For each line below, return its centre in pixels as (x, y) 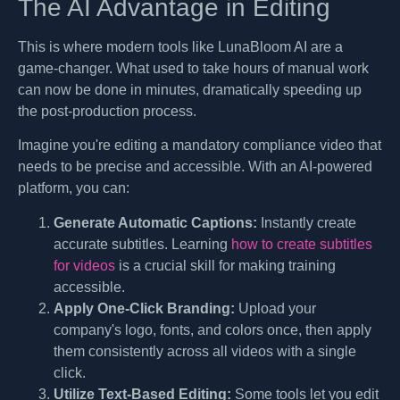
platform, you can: (74, 188)
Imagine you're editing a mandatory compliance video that (200, 146)
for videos (84, 265)
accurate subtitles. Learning (142, 244)
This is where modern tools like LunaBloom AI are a (180, 47)
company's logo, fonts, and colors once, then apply (212, 329)
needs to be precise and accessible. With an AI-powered (195, 167)
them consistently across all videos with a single (205, 351)
